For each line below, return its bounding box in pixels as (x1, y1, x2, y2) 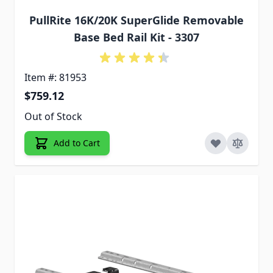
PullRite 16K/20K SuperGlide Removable (29, 12, 244, 27)
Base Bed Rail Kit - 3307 (74, 29, 199, 44)
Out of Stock (24, 109, 82, 123)
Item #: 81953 (24, 70, 87, 84)
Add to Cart (54, 136, 100, 149)
